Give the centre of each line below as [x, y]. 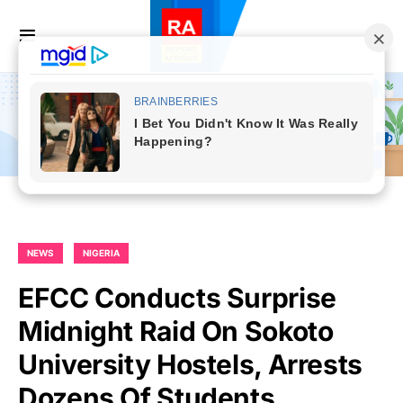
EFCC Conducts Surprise [177, 298]
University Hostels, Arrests [190, 365]
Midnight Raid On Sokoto [176, 331]
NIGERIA [101, 253]
